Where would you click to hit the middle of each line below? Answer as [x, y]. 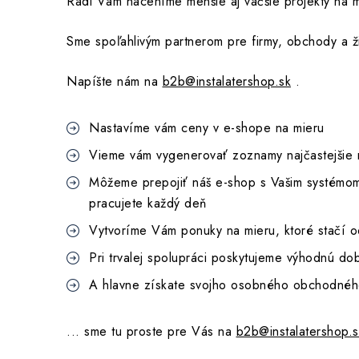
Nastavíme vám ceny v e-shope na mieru [207, 127]
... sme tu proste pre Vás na [151, 331]
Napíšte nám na [115, 81]
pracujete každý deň [148, 203]
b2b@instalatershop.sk [226, 81]
